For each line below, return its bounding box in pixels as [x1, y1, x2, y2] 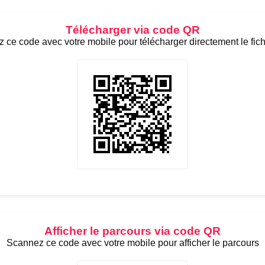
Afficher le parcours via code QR [44, 225, 221, 237]
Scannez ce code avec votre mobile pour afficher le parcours [6, 238, 259, 248]
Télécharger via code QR [65, 24, 200, 36]
